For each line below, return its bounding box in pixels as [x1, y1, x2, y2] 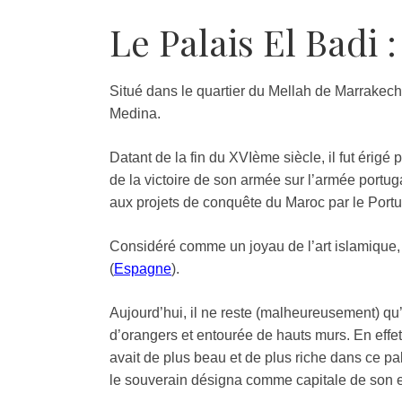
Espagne [114, 260, 171, 276]
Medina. [109, 105, 161, 121]
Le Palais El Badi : [109, 17, 397, 66]
